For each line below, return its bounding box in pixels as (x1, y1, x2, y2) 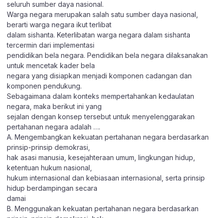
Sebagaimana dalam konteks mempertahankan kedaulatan (7, 91, 194, 100)
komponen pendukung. (7, 81, 82, 90)
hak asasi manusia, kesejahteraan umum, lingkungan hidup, (7, 153, 195, 162)
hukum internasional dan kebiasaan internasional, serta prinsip (7, 173, 205, 182)
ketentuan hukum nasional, (7, 163, 92, 172)
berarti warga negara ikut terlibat (7, 20, 111, 29)
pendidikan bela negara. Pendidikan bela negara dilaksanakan (7, 51, 208, 59)
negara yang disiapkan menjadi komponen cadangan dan (7, 71, 192, 80)
